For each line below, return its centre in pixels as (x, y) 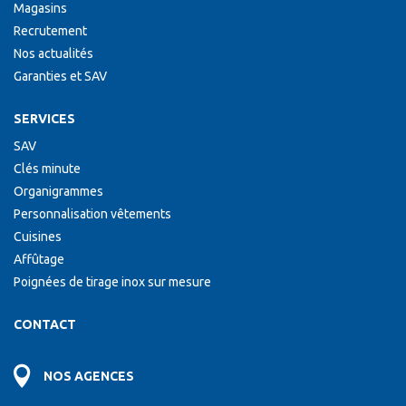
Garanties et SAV (60, 76)
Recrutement (50, 31)
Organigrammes (58, 191)
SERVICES (44, 119)
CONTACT (45, 324)
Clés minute (47, 169)
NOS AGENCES (89, 376)
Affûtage (39, 259)
